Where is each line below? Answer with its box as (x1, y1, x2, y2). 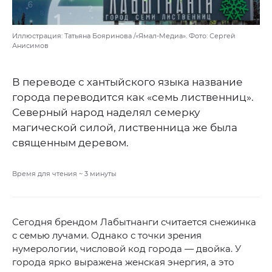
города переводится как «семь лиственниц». (12, 91, 254, 104)
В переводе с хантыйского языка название (12, 76, 243, 89)
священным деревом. (12, 137, 129, 149)
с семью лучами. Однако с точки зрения (12, 229, 202, 242)
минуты (90, 169, 117, 178)
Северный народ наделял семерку (12, 106, 200, 119)
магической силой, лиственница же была (12, 121, 237, 134)
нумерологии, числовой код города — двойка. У (12, 243, 241, 255)
